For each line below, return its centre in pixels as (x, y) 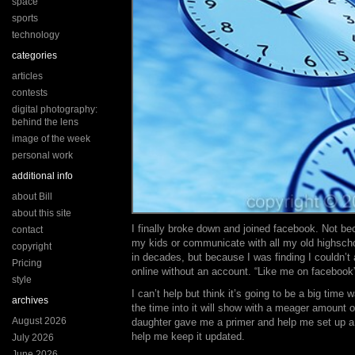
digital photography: (55, 109)
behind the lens (45, 122)
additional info (42, 176)
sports (25, 18)
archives (30, 300)
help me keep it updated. (188, 336)
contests (30, 93)
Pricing (27, 263)
